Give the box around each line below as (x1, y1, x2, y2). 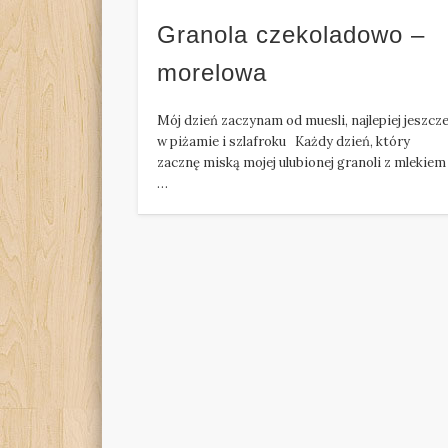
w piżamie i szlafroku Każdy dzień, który (157, 133, 411, 151)
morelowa (157, 59, 268, 87)
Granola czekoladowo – (157, 21, 426, 49)
